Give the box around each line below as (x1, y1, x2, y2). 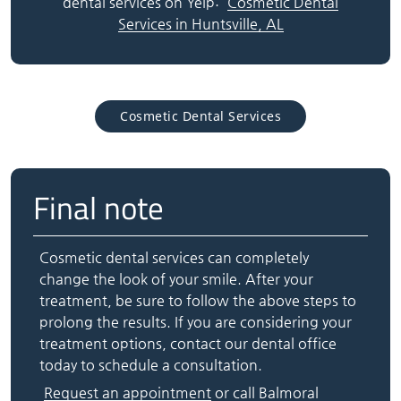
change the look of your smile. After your (39, 269, 314, 287)
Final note (32, 183, 164, 232)
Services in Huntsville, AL (117, 15, 284, 33)
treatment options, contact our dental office (39, 334, 337, 352)
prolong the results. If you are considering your (39, 312, 353, 330)
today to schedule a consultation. (39, 355, 263, 373)
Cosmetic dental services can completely (39, 248, 310, 266)
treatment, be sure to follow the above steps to (39, 291, 357, 309)
